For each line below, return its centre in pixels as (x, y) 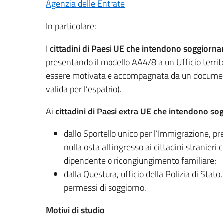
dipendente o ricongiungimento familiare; (140, 161)
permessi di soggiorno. (105, 187)
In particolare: (71, 26)
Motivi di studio (75, 210)
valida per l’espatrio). (84, 89)
